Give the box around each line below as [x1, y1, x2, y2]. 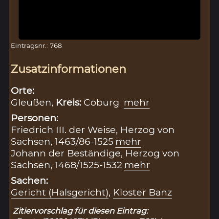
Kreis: [56, 96, 84, 109]
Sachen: [11, 175, 48, 187]
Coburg [84, 96, 122, 109]
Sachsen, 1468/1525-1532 [11, 159, 123, 171]
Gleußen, [11, 96, 56, 109]
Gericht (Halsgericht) [11, 186, 109, 198]
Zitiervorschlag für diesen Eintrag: [13, 206, 148, 216]
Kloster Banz [113, 186, 173, 198]
